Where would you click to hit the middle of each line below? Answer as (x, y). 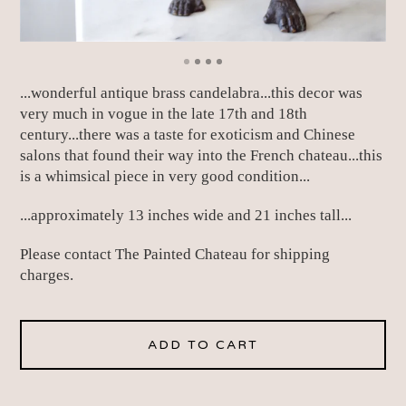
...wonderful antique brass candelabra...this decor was (192, 92)
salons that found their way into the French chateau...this (202, 155)
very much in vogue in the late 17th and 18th (164, 113)
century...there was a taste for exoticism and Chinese (188, 134)
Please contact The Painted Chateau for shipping (175, 255)
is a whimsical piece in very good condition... (165, 176)
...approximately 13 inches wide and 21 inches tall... (186, 215)
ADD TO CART (203, 345)
